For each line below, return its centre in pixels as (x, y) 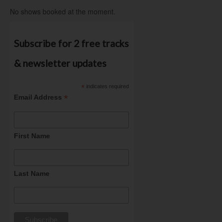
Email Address (39, 97)
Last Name (31, 174)
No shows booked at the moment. (63, 11)
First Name (32, 136)
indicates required (107, 86)
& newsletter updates (60, 63)
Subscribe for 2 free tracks (71, 43)
